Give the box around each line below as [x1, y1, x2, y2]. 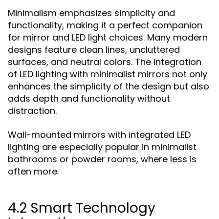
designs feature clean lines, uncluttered [8, 44, 180, 56]
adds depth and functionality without [8, 92, 170, 105]
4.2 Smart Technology [8, 198, 155, 218]
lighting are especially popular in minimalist [8, 141, 197, 153]
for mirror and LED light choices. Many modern [8, 31, 208, 44]
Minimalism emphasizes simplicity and [8, 7, 175, 19]
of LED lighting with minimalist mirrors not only [8, 68, 207, 80]
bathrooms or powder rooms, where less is [8, 153, 197, 165]
